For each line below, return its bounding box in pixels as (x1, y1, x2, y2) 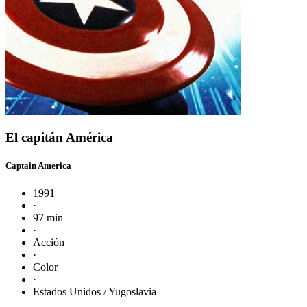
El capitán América (5, 130, 113, 145)
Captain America (5, 160, 71, 171)
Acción (33, 236, 64, 248)
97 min (33, 211, 63, 223)
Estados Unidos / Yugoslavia (33, 285, 156, 297)
